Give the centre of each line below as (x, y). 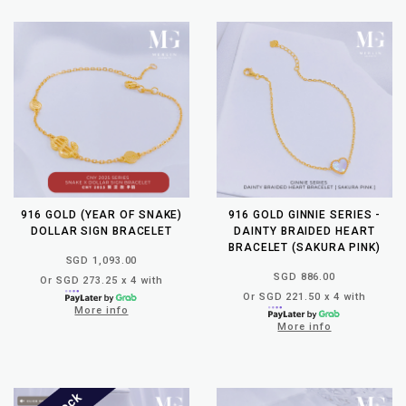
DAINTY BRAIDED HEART (304, 231)
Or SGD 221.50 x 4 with (304, 296)
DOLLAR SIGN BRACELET (101, 231)
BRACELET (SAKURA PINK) (304, 247)
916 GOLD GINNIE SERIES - (304, 214)
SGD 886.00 (304, 276)
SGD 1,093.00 (101, 260)
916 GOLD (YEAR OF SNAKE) (101, 214)
